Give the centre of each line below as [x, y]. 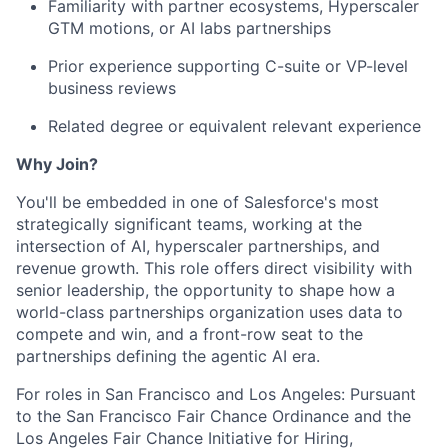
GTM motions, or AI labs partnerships [189, 27]
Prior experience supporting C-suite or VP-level [228, 65]
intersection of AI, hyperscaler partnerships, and [198, 245]
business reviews [112, 87]
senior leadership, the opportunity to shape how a [205, 289]
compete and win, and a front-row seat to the [189, 333]
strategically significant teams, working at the [189, 223]
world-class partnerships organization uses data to [209, 311]
